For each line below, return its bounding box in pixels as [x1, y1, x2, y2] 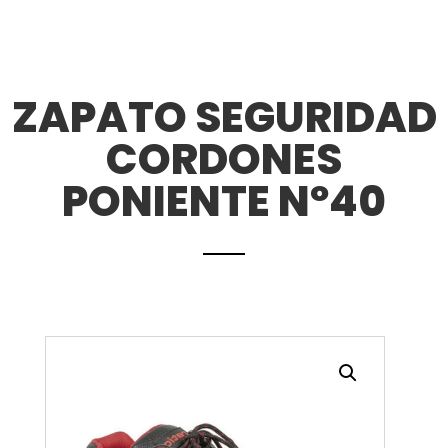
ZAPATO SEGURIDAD [11, 87, 437, 147]
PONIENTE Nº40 [62, 171, 386, 231]
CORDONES [106, 129, 342, 189]
